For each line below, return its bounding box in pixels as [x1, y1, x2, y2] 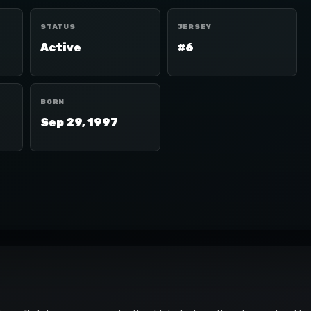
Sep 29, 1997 [40, 116, 118, 129]
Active [40, 41, 81, 54]
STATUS [40, 23, 76, 31]
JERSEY [177, 23, 212, 31]
